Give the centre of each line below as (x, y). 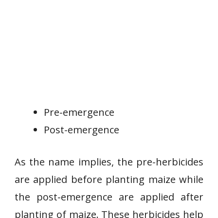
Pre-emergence (79, 112)
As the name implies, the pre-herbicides (109, 162)
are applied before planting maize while (109, 179)
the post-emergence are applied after (109, 197)
